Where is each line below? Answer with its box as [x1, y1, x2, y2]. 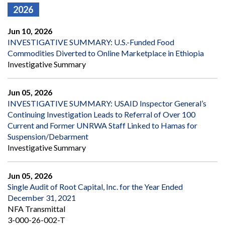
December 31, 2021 [8, 193, 76, 203]
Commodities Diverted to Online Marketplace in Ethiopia [8, 48, 204, 58]
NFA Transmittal [8, 204, 65, 214]
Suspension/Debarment [8, 132, 88, 142]
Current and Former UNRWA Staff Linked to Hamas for [8, 121, 197, 131]
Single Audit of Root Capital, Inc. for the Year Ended [8, 182, 183, 192]
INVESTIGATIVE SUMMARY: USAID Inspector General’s [8, 98, 206, 108]
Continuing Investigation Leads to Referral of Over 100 [8, 109, 195, 120]
